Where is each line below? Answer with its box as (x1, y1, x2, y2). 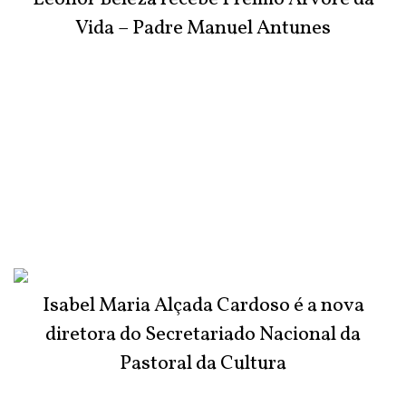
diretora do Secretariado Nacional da (45, 321, 361, 350)
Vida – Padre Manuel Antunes (75, 14, 331, 43)
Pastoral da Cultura (120, 350, 286, 379)
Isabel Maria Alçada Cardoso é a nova (42, 292, 364, 321)
